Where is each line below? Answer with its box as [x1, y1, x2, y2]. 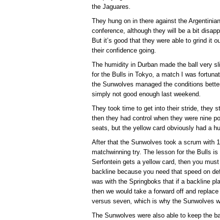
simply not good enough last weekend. [92, 90, 201, 98]
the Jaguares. [92, 2, 131, 10]
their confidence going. [92, 46, 156, 54]
